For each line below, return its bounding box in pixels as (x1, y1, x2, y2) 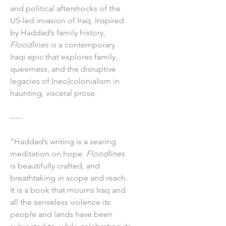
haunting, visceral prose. (10, 88, 97, 98)
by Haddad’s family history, (10, 27, 105, 37)
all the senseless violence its (10, 197, 110, 207)
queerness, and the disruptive (10, 64, 116, 74)
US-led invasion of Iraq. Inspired (10, 15, 124, 25)
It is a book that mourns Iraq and (10, 185, 126, 195)
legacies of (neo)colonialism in (10, 76, 120, 86)
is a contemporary (49, 39, 115, 49)
